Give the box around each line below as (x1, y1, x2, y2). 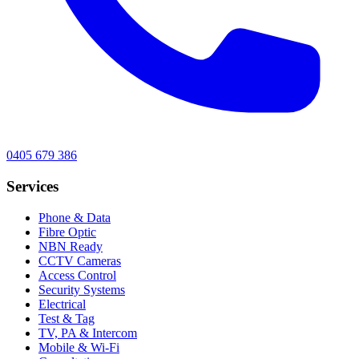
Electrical (38, 296, 86, 311)
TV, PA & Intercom (38, 325, 137, 340)
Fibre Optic (38, 224, 96, 239)
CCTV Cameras (38, 253, 121, 268)
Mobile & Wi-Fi (38, 340, 119, 354)
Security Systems (38, 282, 125, 296)
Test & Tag (38, 311, 95, 325)
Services (6, 178, 58, 196)
